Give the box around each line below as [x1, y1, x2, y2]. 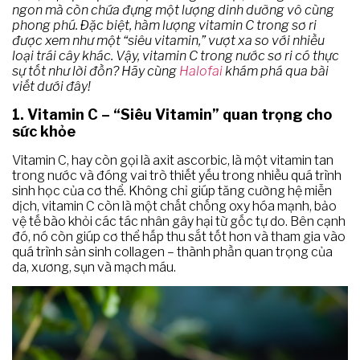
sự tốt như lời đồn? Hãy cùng [12, 63, 179, 80]
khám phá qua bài [225, 63, 329, 80]
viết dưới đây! [12, 79, 91, 95]
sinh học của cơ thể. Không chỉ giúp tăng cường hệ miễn [12, 182, 332, 198]
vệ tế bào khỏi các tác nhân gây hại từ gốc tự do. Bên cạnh [12, 213, 346, 229]
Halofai [179, 63, 225, 80]
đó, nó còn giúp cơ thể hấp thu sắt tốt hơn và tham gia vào [12, 228, 346, 244]
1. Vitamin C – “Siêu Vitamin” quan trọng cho [12, 105, 332, 123]
